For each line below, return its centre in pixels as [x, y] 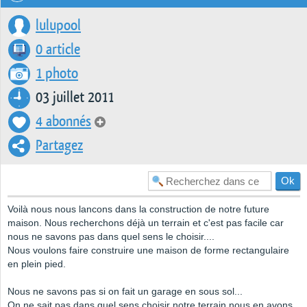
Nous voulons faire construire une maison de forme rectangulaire [148, 250]
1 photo [57, 74]
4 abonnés [63, 122]
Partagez [59, 146]
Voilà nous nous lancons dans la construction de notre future [138, 209]
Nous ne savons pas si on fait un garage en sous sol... [125, 292]
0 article [58, 50]
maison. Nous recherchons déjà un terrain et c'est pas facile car [146, 223]
